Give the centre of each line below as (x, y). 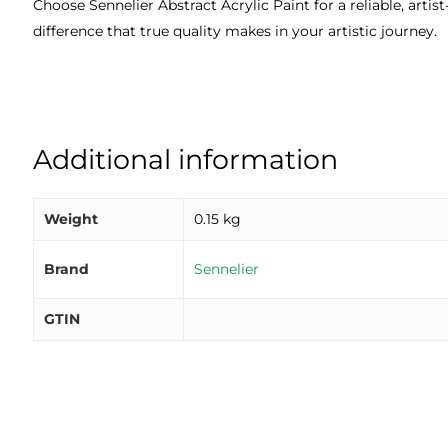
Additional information (186, 159)
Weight (71, 218)
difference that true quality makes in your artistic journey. (235, 30)
